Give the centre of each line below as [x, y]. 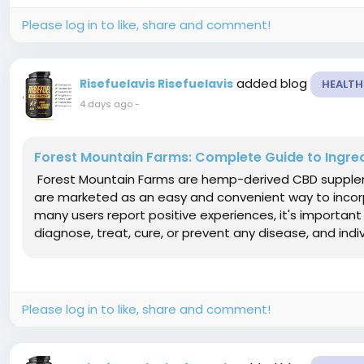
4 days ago [106, 104]
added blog [273, 83]
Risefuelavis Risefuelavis [156, 84]
